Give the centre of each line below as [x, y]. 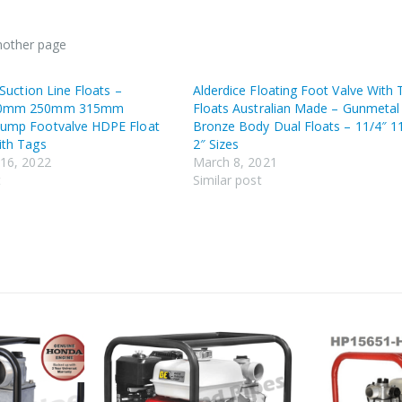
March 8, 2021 [235, 162]
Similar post [227, 180]
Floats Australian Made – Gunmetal [296, 109]
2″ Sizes [216, 144]
